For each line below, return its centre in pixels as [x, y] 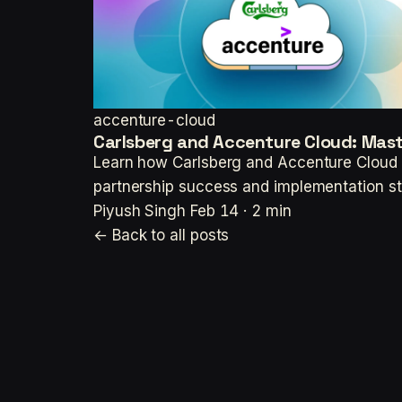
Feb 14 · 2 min [240, 211]
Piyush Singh [140, 211]
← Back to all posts [162, 236]
